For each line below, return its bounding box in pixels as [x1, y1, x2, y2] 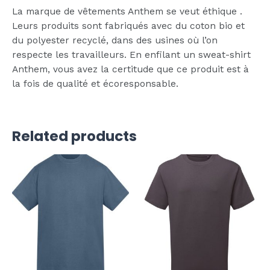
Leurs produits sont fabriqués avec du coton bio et [12, 20, 245, 31]
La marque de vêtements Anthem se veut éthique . [12, 5, 242, 17]
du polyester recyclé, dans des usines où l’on [12, 34, 218, 46]
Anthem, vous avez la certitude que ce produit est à [12, 63, 249, 75]
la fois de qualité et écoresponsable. [12, 78, 178, 89]
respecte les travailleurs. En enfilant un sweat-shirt [12, 49, 251, 60]
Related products [12, 126, 137, 146]
